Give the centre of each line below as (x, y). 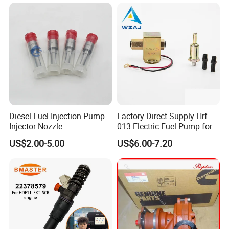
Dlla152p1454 (35, 136)
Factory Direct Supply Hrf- (163, 116)
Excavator (135, 136)
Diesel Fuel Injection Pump (57, 116)
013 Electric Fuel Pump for (164, 126)
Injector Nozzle (36, 126)
